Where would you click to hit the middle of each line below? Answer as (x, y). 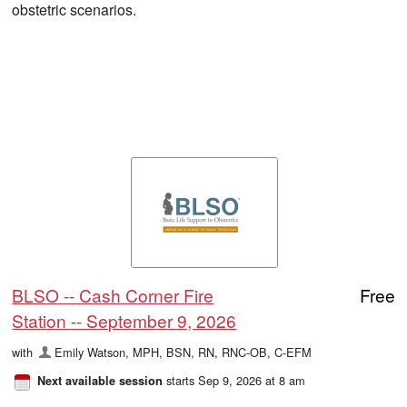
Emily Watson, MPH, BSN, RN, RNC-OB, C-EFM (183, 352)
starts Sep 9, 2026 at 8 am (234, 381)
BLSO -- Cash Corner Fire (113, 295)
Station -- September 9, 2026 (124, 321)
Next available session (100, 381)
